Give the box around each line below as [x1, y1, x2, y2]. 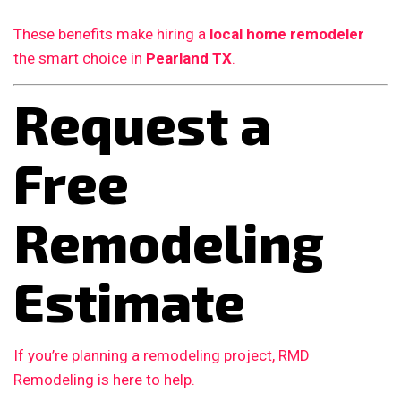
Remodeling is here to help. [13, 370, 195, 388]
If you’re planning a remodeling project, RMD [13, 346, 310, 364]
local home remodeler [209, 25, 364, 44]
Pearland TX [146, 49, 232, 68]
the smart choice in [13, 49, 146, 68]
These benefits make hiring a [13, 25, 209, 44]
